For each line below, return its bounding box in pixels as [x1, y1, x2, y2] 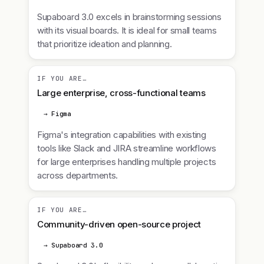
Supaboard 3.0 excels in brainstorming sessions [37, 11, 222, 22]
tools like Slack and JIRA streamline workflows [37, 143, 216, 154]
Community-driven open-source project [37, 219, 201, 230]
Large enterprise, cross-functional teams [37, 87, 206, 98]
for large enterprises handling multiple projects [37, 156, 216, 167]
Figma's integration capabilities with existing [37, 129, 206, 140]
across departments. [37, 170, 118, 181]
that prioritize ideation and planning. [37, 38, 172, 49]
